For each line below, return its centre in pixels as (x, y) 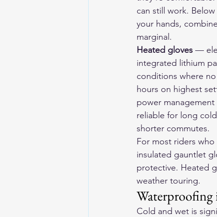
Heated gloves (165, 50)
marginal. (154, 37)
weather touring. (169, 181)
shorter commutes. (173, 128)
